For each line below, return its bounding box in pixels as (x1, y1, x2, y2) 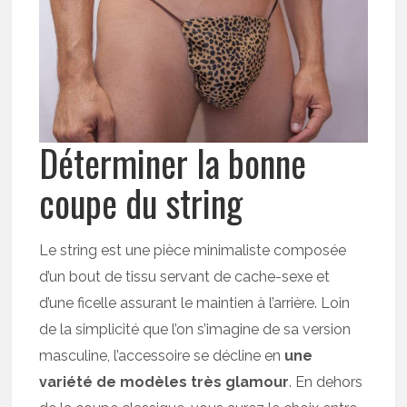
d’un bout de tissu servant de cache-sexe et (39, 267, 331, 285)
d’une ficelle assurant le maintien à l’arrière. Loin (39, 293, 351, 312)
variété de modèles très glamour (39, 372, 290, 391)
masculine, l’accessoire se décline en (39, 346, 285, 364)
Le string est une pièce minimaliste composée (39, 241, 347, 259)
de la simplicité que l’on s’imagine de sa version (39, 320, 352, 338)
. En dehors (289, 372, 363, 391)
